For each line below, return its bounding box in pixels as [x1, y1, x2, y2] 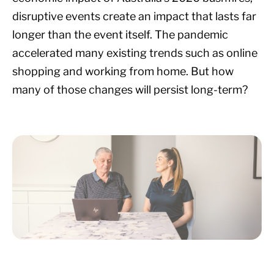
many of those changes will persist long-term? [12, 83, 248, 96]
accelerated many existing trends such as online [12, 46, 257, 59]
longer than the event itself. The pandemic [12, 28, 228, 41]
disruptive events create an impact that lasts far [12, 9, 256, 23]
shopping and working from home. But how [12, 64, 234, 78]
